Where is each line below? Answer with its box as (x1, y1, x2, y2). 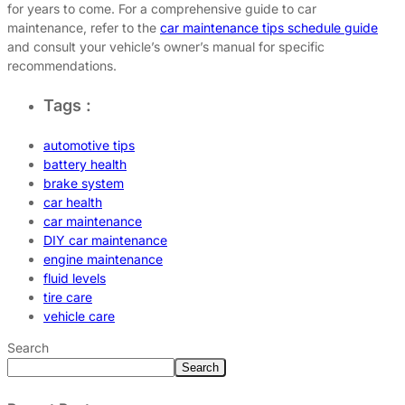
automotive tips (43, 137, 135, 153)
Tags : (43, 95, 91, 115)
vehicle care (43, 307, 115, 324)
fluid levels (43, 269, 106, 286)
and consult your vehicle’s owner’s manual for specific (7, 39, 325, 55)
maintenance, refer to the (7, 20, 160, 36)
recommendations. (7, 58, 117, 74)
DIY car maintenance (43, 231, 167, 248)
